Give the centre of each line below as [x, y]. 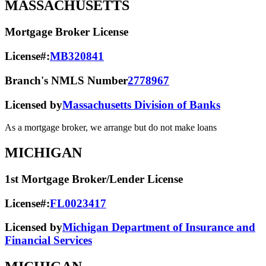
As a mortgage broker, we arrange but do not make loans [111, 128]
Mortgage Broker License [66, 32]
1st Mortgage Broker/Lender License [94, 179]
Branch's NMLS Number [66, 80]
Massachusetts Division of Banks [141, 104]
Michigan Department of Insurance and [159, 227]
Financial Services [48, 240]
